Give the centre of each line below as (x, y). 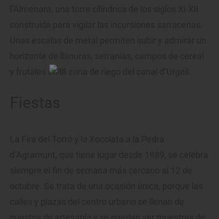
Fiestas (35, 102)
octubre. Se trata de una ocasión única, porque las (106, 186)
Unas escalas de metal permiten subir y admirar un (108, 40)
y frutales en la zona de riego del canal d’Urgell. (100, 71)
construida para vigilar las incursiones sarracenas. (106, 24)
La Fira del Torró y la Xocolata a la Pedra (87, 139)
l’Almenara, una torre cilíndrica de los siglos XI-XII (104, 9)
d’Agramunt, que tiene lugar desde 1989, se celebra (109, 154)
